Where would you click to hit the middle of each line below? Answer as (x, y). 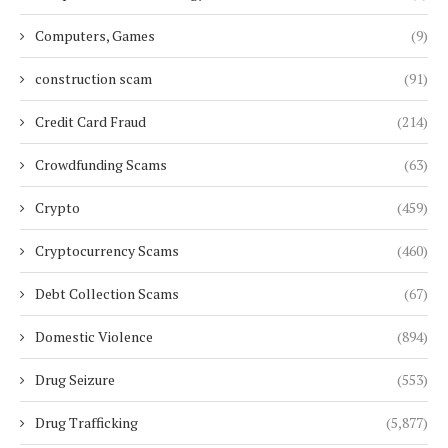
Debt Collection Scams (107, 294)
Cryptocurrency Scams (107, 251)
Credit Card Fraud (90, 122)
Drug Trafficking (86, 423)
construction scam (93, 79)
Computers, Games (95, 36)
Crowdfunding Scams (101, 165)
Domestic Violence (94, 337)
